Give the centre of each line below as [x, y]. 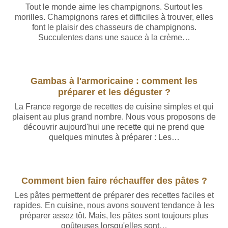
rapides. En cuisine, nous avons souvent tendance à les [114, 205]
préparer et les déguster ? [114, 92]
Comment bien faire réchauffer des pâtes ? [114, 180]
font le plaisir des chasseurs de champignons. [114, 27]
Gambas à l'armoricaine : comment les [114, 81]
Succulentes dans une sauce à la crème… [114, 37]
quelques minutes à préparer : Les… [114, 137]
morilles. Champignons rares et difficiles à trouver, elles [114, 17]
